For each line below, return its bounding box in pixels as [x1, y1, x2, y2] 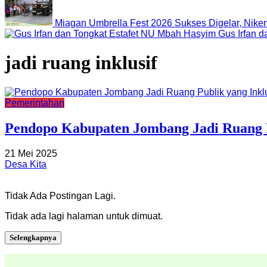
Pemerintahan [5, 97, 64, 108]
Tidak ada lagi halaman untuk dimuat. [5, 210, 163, 221]
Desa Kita [5, 159, 46, 169]
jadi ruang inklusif [5, 52, 157, 74]
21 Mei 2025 [5, 148, 57, 159]
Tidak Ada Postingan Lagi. [5, 190, 116, 201]
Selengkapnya [10, 232, 57, 242]
